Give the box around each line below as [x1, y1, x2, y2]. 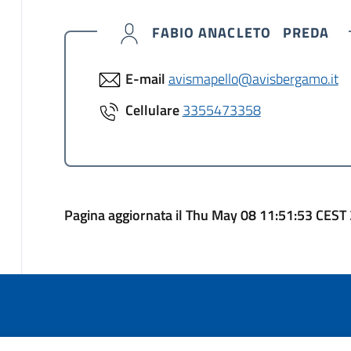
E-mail [125, 67, 165, 89]
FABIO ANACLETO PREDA [147, 21, 330, 43]
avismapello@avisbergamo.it [168, 67, 338, 89]
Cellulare [125, 99, 179, 121]
